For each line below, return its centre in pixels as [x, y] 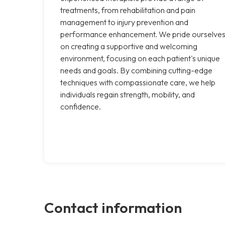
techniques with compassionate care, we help [138, 82]
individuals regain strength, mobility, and [128, 94]
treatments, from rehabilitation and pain [128, 10]
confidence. [81, 106]
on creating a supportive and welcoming [129, 46]
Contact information [113, 207]
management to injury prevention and [124, 22]
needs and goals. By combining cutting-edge [136, 70]
